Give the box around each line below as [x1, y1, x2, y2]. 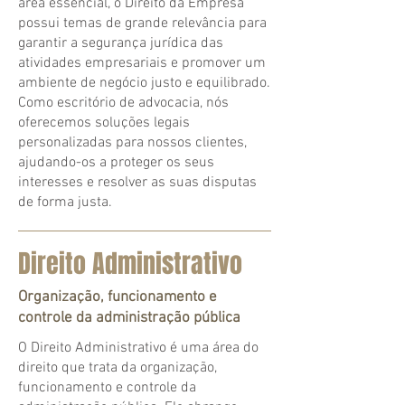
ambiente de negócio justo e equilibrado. [18, 74, 270, 92]
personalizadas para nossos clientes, [18, 134, 247, 152]
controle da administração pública [18, 309, 240, 327]
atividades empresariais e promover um [18, 54, 266, 72]
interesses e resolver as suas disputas [18, 174, 257, 192]
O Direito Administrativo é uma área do [18, 339, 259, 357]
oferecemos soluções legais [18, 114, 190, 132]
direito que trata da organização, [18, 359, 217, 377]
